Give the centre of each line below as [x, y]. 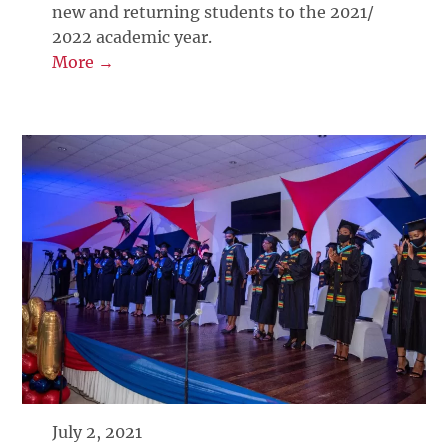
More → [83, 62]
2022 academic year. [132, 37]
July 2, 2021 [97, 431]
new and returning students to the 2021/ [213, 12]
